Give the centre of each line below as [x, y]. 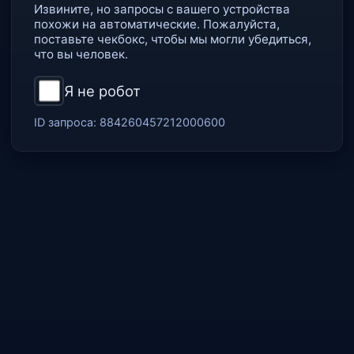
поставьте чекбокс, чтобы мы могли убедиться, [173, 39]
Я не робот [102, 91]
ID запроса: [67, 122]
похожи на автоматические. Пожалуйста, [157, 24]
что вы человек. [81, 54]
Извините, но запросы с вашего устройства [162, 9]
